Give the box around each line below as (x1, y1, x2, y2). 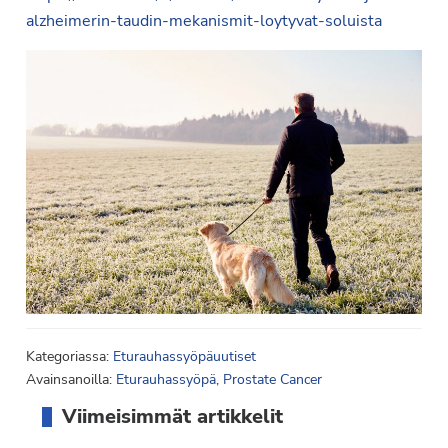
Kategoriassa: (25, 347, 113, 367)
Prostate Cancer (222, 370, 322, 390)
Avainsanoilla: (25, 370, 116, 390)
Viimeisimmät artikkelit (61, 403, 283, 431)
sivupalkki (44, 406, 139, 434)
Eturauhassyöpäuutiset (112, 347, 256, 367)
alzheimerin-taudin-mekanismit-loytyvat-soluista (25, 9, 382, 32)
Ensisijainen (44, 386, 154, 414)
